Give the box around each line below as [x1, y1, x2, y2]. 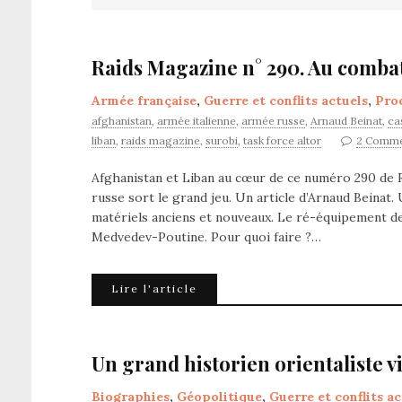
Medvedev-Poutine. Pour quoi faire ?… [92, 229, 321, 245]
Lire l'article [111, 282, 197, 295]
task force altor [243, 134, 321, 147]
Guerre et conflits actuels [204, 92, 368, 109]
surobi [205, 134, 238, 147]
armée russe [241, 114, 305, 127]
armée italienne [157, 114, 236, 127]
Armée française [92, 92, 197, 109]
